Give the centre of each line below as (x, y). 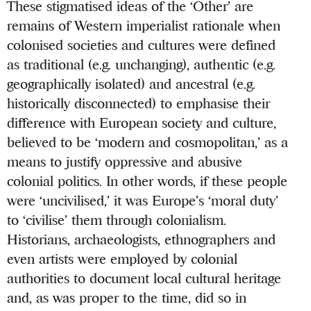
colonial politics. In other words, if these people (148, 181)
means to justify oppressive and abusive (125, 162)
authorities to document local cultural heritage (144, 278)
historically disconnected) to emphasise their (139, 103)
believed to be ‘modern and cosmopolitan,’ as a (148, 142)
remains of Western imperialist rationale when (144, 26)
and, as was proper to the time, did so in (127, 298)
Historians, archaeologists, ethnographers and (142, 239)
